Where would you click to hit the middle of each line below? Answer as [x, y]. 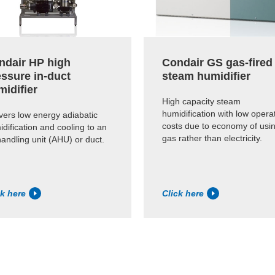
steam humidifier [206, 76]
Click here [183, 194]
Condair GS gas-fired [217, 62]
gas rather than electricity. [212, 138]
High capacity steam [201, 101]
